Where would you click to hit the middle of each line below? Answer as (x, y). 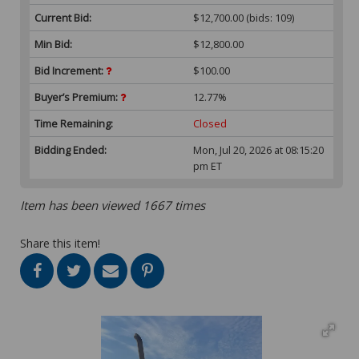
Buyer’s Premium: (77, 97)
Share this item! (60, 243)
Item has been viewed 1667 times (113, 205)
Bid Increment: (70, 70)
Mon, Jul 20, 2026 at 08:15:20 (259, 149)
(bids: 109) (269, 17)
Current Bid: (63, 17)
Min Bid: (53, 44)
